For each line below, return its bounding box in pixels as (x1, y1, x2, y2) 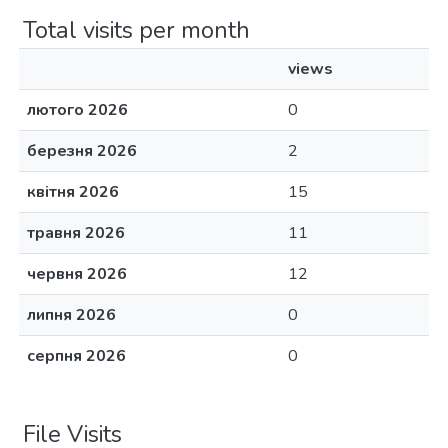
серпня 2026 (27, 345, 126, 367)
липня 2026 (27, 304, 116, 326)
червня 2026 (27, 263, 127, 285)
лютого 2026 (27, 99, 128, 121)
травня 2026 (27, 222, 125, 244)
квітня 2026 (27, 181, 119, 203)
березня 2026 (27, 140, 137, 162)
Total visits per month (23, 14, 250, 46)
